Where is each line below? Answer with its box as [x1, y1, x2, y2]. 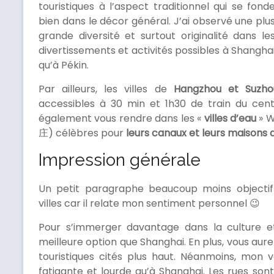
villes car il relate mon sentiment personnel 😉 [39, 196, 260, 211]
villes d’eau [204, 111, 257, 126]
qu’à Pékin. [39, 58, 89, 73]
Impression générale [39, 150, 201, 171]
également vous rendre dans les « [39, 111, 204, 126]
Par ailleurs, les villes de [39, 82, 174, 97]
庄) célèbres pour [39, 126, 124, 141]
